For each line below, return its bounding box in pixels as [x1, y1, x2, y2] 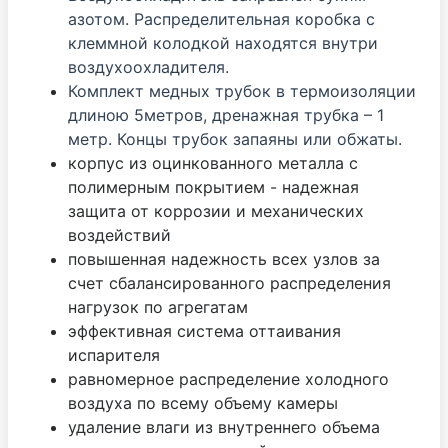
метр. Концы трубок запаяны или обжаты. [68, 128, 402, 149]
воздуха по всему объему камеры [68, 392, 338, 413]
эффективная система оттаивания [68, 320, 341, 341]
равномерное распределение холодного [68, 368, 389, 389]
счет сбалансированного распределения [68, 272, 391, 293]
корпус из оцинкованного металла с [68, 152, 358, 173]
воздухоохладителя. [68, 56, 229, 77]
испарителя [68, 344, 160, 365]
